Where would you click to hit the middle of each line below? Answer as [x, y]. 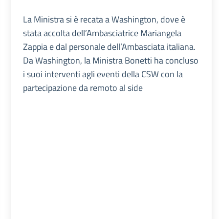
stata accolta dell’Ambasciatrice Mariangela [102, 33]
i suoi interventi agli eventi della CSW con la [103, 74]
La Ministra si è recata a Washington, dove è [104, 20]
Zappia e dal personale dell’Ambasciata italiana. [109, 47]
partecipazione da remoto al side [83, 88]
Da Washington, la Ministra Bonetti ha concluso [110, 61]
